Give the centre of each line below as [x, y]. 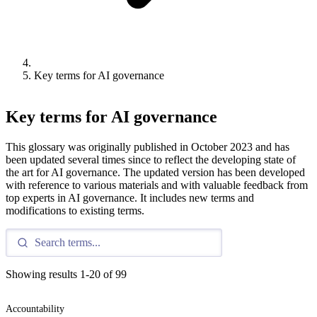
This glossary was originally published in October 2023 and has [148, 146]
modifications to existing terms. [75, 210]
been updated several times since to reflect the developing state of [151, 159]
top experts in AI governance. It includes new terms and [130, 197]
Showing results [43, 274]
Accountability [35, 309]
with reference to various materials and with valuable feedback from [157, 185]
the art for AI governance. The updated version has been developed [155, 172]
